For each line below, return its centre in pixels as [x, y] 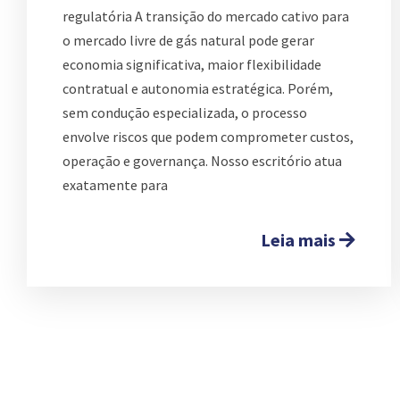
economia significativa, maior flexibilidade [192, 64]
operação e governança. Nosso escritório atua [202, 160]
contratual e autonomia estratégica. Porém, [198, 88]
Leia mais [300, 239]
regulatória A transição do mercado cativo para [206, 16]
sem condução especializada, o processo [185, 112]
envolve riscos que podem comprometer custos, [208, 136]
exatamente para [115, 184]
